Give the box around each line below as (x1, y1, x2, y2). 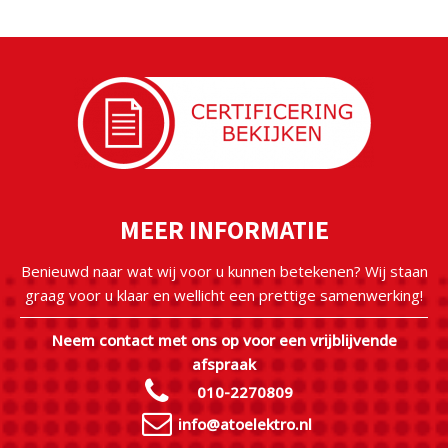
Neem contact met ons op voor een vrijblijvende (51, 330, 397, 350)
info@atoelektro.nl (178, 414, 312, 434)
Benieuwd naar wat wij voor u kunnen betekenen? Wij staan (20, 261, 428, 281)
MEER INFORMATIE (119, 212, 329, 246)
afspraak (192, 354, 256, 374)
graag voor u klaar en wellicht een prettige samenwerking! (25, 285, 423, 305)
